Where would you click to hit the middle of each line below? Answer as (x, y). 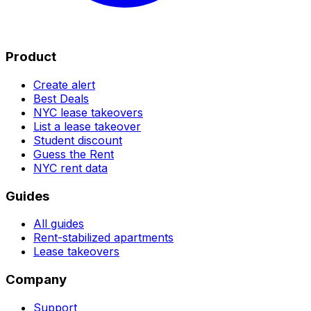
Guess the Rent (74, 154)
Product (31, 57)
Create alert (64, 84)
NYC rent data (70, 168)
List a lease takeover (87, 126)
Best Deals (61, 98)
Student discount (78, 140)
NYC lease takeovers (88, 112)
